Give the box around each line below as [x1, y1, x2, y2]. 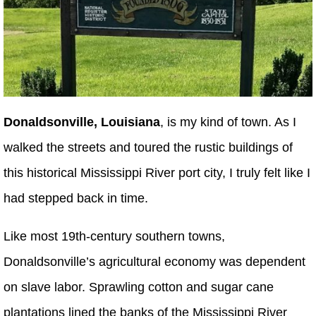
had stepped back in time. [4, 191, 148, 206]
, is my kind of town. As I [160, 115, 296, 130]
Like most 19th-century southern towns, [4, 229, 225, 244]
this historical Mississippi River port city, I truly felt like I [4, 166, 310, 181]
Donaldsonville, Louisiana [4, 115, 160, 130]
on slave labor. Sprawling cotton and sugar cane [4, 280, 274, 295]
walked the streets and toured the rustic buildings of [4, 140, 293, 155]
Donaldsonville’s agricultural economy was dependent [4, 255, 305, 269]
